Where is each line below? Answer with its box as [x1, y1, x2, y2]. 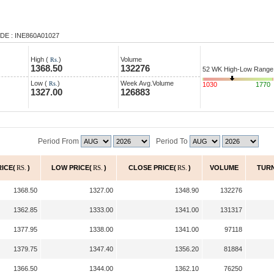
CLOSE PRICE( [128, 164, 176, 171]
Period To [156, 137, 190, 146]
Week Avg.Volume [120, 80, 174, 87]
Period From [38, 137, 81, 146]
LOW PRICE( [51, 164, 92, 171]
